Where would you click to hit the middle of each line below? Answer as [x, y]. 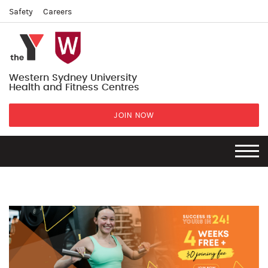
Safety [21, 12]
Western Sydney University [73, 78]
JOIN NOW [134, 115]
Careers [57, 12]
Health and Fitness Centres [74, 87]
